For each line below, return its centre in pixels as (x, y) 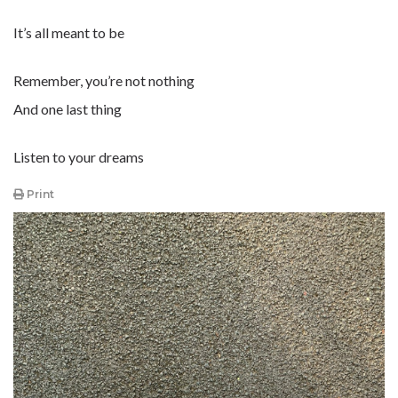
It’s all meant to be (69, 32)
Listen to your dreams (79, 157)
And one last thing (68, 109)
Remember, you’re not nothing (104, 80)
